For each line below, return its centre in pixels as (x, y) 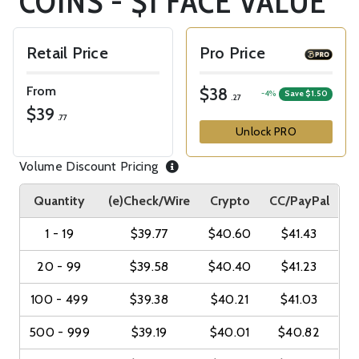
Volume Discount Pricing (91, 166)
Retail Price (67, 53)
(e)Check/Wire (149, 200)
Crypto (230, 200)
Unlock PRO (266, 131)
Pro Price (233, 53)
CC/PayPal (299, 200)
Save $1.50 (306, 94)
